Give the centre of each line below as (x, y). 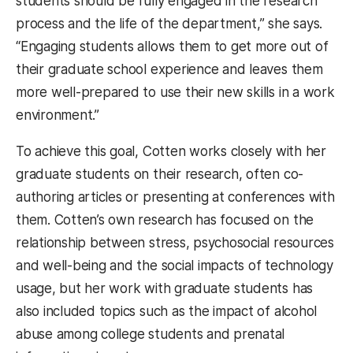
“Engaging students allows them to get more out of (172, 47)
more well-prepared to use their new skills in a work (175, 93)
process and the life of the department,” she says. (169, 24)
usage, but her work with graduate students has (165, 289)
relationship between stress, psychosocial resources (175, 243)
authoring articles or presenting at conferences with (175, 197)
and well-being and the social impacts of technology (175, 266)
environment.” (58, 115)
